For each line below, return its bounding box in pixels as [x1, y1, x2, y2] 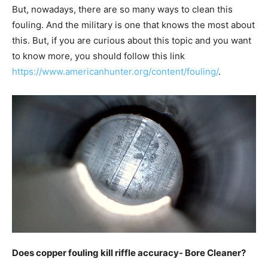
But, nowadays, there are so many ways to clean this [12, 4, 233, 15]
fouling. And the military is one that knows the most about [12, 19, 255, 31]
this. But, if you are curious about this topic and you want [12, 35, 251, 46]
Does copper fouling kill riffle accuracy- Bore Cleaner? [12, 246, 246, 258]
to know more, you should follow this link [12, 50, 185, 62]
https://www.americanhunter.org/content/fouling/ [12, 66, 218, 77]
